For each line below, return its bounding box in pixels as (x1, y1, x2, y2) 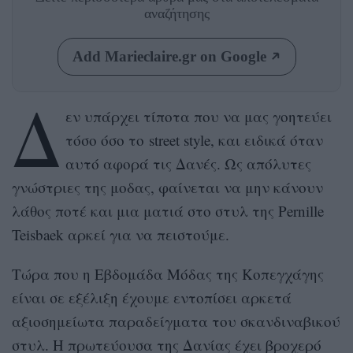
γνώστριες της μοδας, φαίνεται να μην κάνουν (12, 176, 323, 197)
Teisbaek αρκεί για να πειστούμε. (12, 224, 229, 244)
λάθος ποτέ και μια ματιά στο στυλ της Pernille (12, 200, 324, 221)
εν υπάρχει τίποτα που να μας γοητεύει (65, 106, 332, 126)
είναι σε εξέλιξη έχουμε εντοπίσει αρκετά (12, 287, 292, 307)
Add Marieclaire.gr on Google (72, 47, 266, 65)
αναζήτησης (143, 5, 210, 21)
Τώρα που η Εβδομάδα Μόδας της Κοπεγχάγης (12, 263, 324, 284)
